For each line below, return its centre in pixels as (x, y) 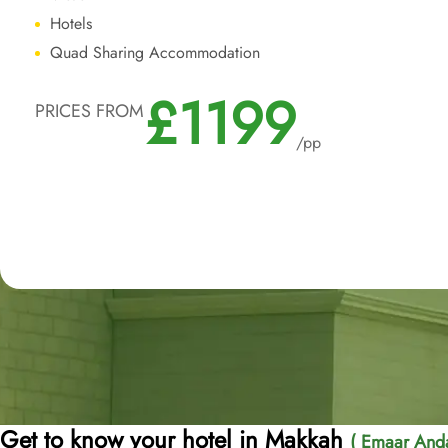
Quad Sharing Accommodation (155, 52)
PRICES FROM (89, 111)
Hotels (71, 23)
